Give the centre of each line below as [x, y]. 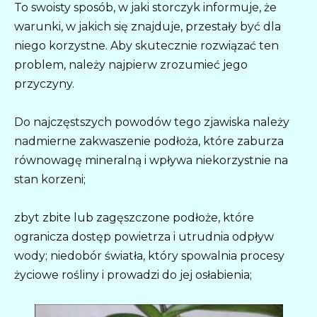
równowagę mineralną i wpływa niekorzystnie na [151, 161]
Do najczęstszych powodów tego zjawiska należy [152, 122]
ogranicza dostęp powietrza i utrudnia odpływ [144, 237]
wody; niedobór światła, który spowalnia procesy [149, 256]
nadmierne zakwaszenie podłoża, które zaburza [149, 142]
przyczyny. [44, 83]
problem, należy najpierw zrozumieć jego [131, 64]
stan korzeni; [50, 180]
